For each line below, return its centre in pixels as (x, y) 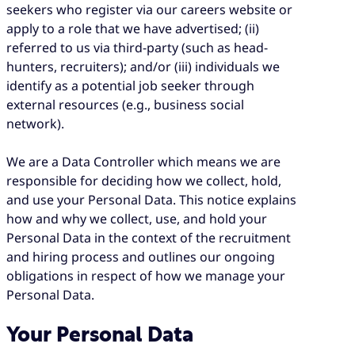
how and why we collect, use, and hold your (137, 219)
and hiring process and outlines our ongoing (141, 257)
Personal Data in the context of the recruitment (149, 238)
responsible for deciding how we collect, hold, (144, 181)
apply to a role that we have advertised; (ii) (133, 29)
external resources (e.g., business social (125, 105)
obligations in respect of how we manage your (146, 276)
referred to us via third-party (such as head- (137, 48)
